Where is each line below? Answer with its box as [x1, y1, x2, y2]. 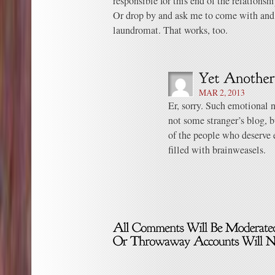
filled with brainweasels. [168, 143, 266, 157]
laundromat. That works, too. [113, 23, 228, 37]
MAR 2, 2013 [199, 87, 245, 99]
